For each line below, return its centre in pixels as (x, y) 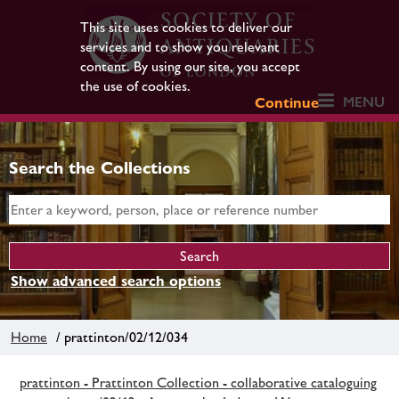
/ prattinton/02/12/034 (118, 337)
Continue (287, 103)
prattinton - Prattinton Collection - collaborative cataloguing (198, 382)
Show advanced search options (116, 281)
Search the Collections (100, 167)
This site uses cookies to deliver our (186, 27)
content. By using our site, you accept (190, 66)
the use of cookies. (135, 86)
